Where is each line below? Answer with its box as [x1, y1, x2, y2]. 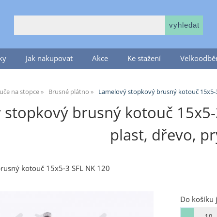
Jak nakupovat [25, 53, 73, 63]
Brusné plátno [48, 87, 89, 96]
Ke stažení [127, 53, 161, 63]
